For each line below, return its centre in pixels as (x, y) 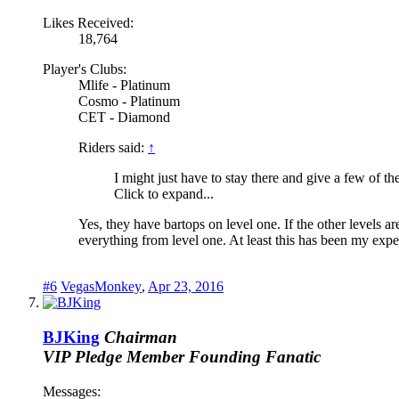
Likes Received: (88, 23)
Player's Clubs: (85, 69)
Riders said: (113, 148)
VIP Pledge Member (114, 356)
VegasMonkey (101, 287)
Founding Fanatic (255, 356)
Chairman (141, 337)
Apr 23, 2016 (186, 287)
